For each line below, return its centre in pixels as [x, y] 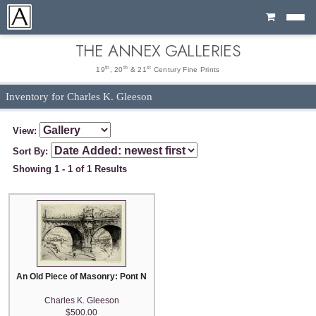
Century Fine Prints [186, 69]
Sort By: [32, 151]
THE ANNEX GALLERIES [158, 50]
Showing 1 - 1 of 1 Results [70, 169]
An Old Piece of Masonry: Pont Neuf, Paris [101, 276]
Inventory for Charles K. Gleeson [79, 97]
